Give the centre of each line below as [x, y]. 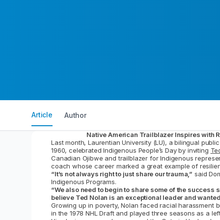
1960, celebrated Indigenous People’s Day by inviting [131, 150]
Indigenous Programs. [84, 181]
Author [75, 115]
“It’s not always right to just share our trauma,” [122, 174]
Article [42, 114]
